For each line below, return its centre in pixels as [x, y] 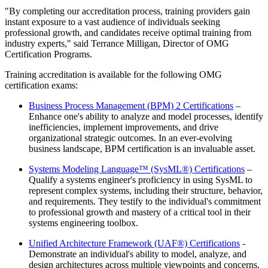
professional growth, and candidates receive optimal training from [128, 33]
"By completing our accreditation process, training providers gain [127, 11]
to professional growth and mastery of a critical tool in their [140, 212]
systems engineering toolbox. [83, 223]
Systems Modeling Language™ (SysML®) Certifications [137, 169]
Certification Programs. [48, 54]
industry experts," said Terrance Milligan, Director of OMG [117, 44]
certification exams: [41, 86]
